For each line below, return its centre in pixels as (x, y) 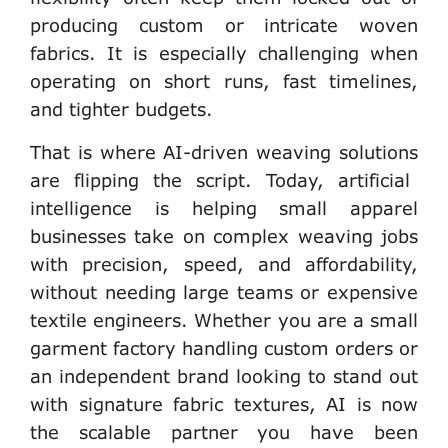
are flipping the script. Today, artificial (220, 179)
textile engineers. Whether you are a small (224, 319)
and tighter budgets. (121, 108)
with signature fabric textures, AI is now (224, 403)
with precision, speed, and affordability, (224, 263)
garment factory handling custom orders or (224, 347)
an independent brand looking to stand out (224, 375)
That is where (97, 151)
